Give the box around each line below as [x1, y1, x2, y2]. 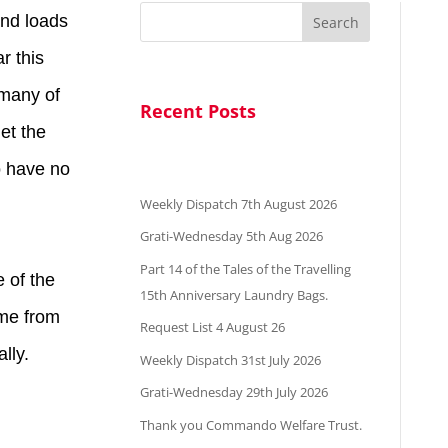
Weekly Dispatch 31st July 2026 [140, 350, 322, 369]
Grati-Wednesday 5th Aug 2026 [140, 227, 324, 246]
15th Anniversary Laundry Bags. [140, 285, 329, 304]
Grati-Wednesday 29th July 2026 [140, 383, 329, 402]
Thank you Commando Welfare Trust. [140, 415, 363, 434]
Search [313, 12, 360, 32]
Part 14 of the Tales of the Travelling [140, 259, 352, 278]
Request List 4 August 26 [140, 318, 286, 337]
